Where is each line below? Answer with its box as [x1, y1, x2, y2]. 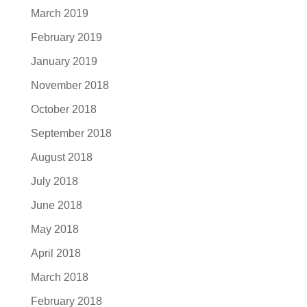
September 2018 [30, 127, 112, 139]
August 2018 [30, 151, 93, 163]
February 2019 [30, 32, 102, 43]
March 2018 [30, 271, 88, 283]
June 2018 [30, 199, 82, 211]
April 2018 [30, 247, 81, 259]
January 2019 [30, 56, 97, 67]
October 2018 [30, 103, 97, 115]
